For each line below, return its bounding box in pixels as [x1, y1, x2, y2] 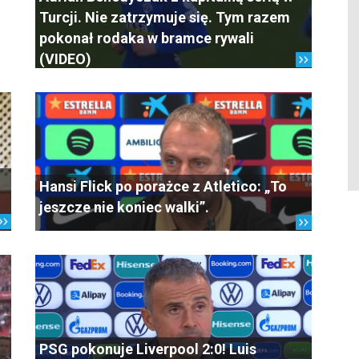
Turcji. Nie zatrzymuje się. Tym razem [39, 9, 290, 26]
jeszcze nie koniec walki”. [39, 199, 209, 216]
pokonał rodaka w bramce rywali [39, 30, 254, 46]
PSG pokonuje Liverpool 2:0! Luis [39, 341, 256, 357]
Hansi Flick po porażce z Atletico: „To [39, 178, 287, 195]
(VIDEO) [39, 50, 91, 67]
